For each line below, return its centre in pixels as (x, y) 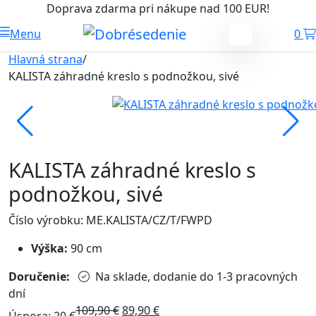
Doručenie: (41, 276)
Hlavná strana (45, 59)
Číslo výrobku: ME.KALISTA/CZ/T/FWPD (110, 220)
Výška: (49, 248)
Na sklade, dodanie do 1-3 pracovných (196, 276)
